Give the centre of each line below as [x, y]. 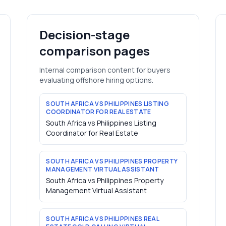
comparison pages [95, 51]
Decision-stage [85, 35]
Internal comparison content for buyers [105, 70]
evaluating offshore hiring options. [97, 80]
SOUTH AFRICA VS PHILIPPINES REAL [102, 219]
